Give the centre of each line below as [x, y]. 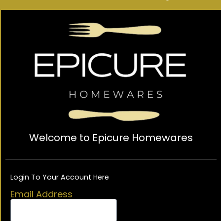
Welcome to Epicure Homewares [111, 138]
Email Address [41, 194]
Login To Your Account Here [59, 177]
